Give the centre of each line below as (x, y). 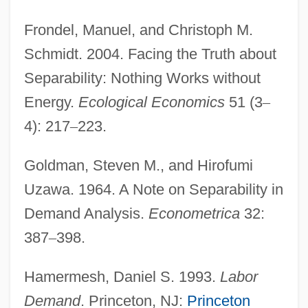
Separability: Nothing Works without (142, 78)
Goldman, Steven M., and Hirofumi (138, 165)
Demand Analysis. (86, 213)
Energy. (51, 102)
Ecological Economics (151, 102)
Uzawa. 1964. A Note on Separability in (153, 189)
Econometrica (194, 213)
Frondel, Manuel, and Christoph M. (138, 30)
